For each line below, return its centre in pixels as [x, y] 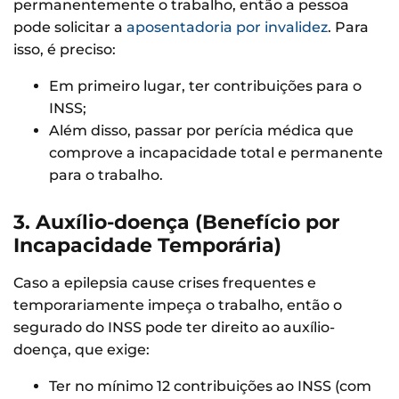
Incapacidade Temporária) [147, 246]
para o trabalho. [106, 175]
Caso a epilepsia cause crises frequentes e [165, 283]
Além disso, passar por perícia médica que [201, 130]
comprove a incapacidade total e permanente [216, 152]
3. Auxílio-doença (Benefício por [176, 223]
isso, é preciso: [65, 49]
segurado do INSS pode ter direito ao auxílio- [174, 328]
